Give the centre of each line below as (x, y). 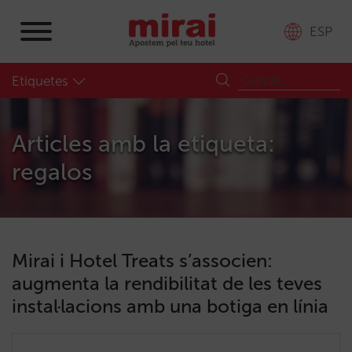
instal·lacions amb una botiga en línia (170, 306)
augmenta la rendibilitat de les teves (167, 283)
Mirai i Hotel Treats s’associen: (142, 260)
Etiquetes (40, 81)
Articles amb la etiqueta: (143, 144)
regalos (52, 172)
